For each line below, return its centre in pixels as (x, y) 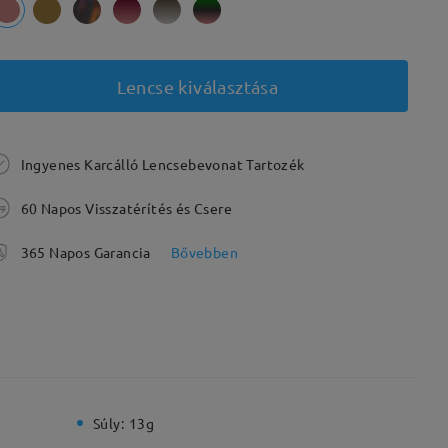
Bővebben (204, 252)
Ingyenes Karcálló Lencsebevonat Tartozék (162, 164)
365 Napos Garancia (85, 252)
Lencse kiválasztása (197, 86)
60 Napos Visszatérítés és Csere (126, 208)
